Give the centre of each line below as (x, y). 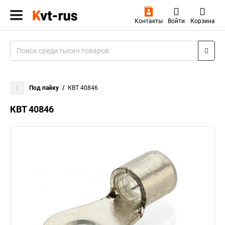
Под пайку (44, 88)
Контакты (148, 21)
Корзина (202, 21)
